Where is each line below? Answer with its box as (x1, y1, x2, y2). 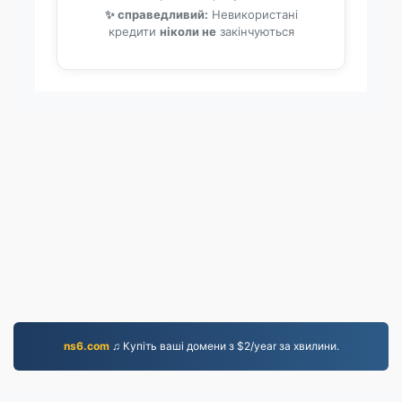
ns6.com (63, 339, 109, 353)
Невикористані (207, 7, 298, 22)
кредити (108, 24, 160, 39)
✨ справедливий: (104, 7, 208, 22)
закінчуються (215, 24, 294, 39)
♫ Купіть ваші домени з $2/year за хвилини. (109, 339, 339, 353)
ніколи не (159, 24, 216, 39)
